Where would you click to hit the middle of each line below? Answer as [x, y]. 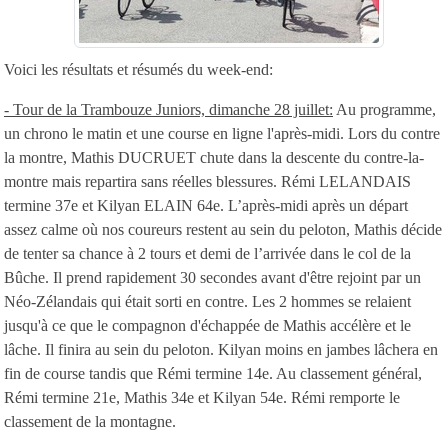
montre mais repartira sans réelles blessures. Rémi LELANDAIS [207, 181]
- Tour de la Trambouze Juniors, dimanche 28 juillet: [168, 109]
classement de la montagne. [90, 421]
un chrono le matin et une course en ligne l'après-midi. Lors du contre [222, 133]
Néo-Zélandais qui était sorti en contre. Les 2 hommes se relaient [207, 301]
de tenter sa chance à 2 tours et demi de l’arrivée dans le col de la [207, 253]
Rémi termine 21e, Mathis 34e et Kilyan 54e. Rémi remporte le [202, 397]
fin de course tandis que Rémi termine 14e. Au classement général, [213, 373]
